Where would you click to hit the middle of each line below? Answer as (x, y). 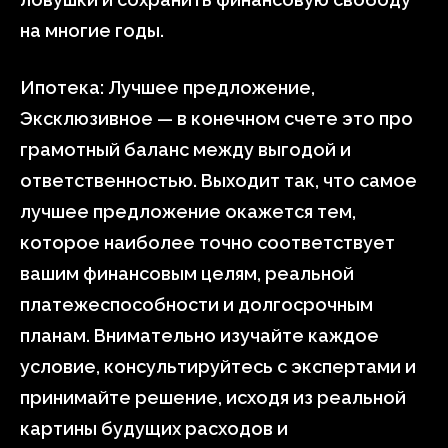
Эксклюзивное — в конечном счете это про (216, 118)
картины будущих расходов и (154, 428)
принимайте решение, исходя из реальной (213, 397)
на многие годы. (92, 30)
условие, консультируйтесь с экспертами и (218, 366)
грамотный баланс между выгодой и (185, 149)
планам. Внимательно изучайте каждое (199, 335)
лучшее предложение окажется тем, (188, 211)
